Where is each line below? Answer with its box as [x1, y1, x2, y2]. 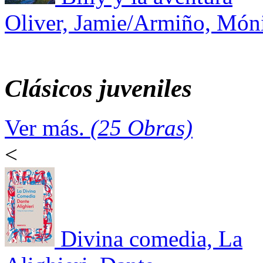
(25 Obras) [90, 114, 193, 140]
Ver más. [5, 114, 90, 140]
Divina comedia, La [60, 225, 242, 251]
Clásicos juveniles [5, 75, 192, 103]
